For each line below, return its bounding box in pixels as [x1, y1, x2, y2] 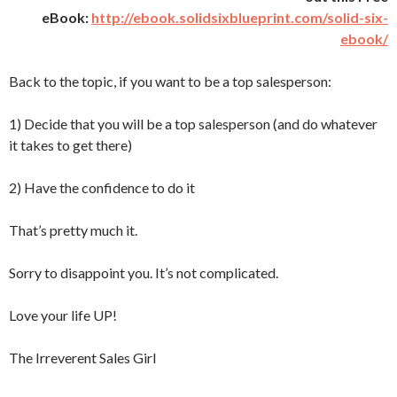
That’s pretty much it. [9, 222, 137, 238]
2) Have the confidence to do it [9, 179, 195, 196]
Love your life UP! [9, 307, 117, 323]
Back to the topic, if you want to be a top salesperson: [9, 73, 331, 90]
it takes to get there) [9, 136, 132, 153]
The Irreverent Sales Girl [9, 349, 156, 366]
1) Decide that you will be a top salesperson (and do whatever [9, 115, 378, 132]
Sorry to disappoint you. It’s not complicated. [9, 264, 278, 281]
